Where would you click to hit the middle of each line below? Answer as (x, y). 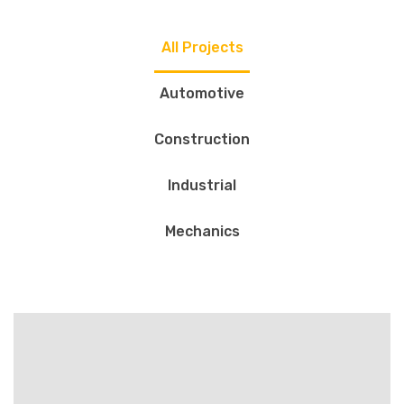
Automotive (202, 93)
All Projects (202, 47)
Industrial (202, 185)
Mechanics (202, 231)
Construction (202, 139)
